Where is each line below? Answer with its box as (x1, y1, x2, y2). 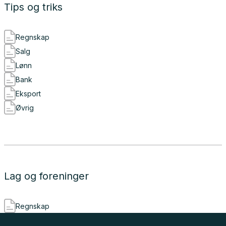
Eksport (16, 89, 41, 98)
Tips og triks (4, 1, 63, 13)
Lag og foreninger (4, 170, 89, 182)
